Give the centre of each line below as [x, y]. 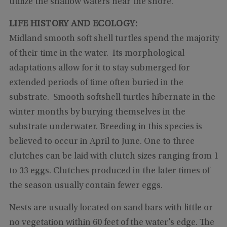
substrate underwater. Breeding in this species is [105, 127]
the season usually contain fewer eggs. [86, 186]
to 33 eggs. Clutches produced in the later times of [109, 172]
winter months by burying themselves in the [97, 113]
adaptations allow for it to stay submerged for [99, 69]
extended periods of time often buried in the [96, 83]
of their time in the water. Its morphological [97, 54]
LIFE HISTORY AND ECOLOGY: [74, 25]
